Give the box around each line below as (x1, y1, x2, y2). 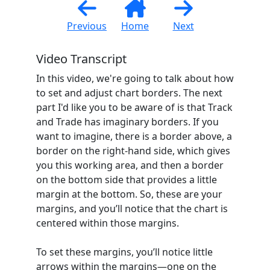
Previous (67, 19, 107, 33)
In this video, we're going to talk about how (36, 71, 234, 85)
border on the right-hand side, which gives (36, 143, 230, 157)
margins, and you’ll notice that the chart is (36, 201, 228, 215)
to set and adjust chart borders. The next (36, 86, 222, 99)
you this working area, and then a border (36, 158, 224, 172)
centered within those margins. (36, 216, 179, 230)
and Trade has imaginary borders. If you (36, 115, 219, 128)
